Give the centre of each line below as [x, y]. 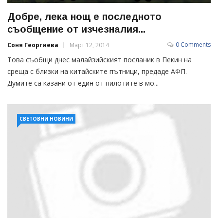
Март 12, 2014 [89, 45]
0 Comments [193, 44]
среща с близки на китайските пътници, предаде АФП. [97, 71]
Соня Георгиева [33, 45]
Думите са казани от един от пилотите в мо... [83, 83]
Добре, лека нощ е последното [84, 16]
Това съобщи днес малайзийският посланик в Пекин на [100, 59]
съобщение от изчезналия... [76, 29]
